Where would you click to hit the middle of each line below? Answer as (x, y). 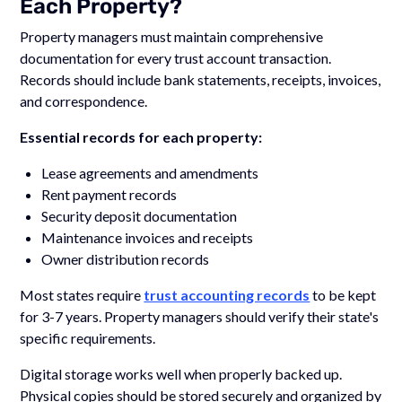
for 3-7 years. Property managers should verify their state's (200, 316)
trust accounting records (227, 294)
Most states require (82, 294)
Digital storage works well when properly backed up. (181, 373)
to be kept (343, 294)
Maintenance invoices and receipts (148, 237)
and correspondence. (84, 100)
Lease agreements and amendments (150, 172)
